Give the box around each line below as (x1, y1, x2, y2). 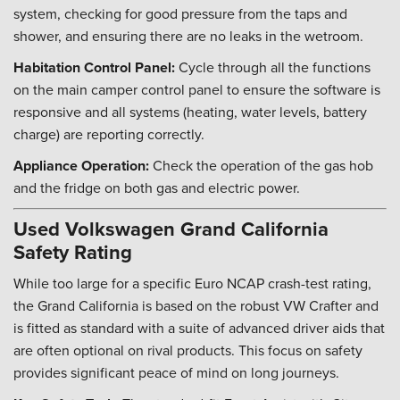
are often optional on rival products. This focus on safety (13, 340, 362, 360)
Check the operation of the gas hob (149, 155, 373, 175)
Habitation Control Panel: (13, 57, 175, 78)
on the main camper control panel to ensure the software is (13, 79, 380, 99)
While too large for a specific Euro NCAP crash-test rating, (13, 273, 371, 293)
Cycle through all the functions (175, 57, 371, 77)
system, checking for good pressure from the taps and (13, 4, 347, 23)
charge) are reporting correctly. (13, 124, 204, 144)
